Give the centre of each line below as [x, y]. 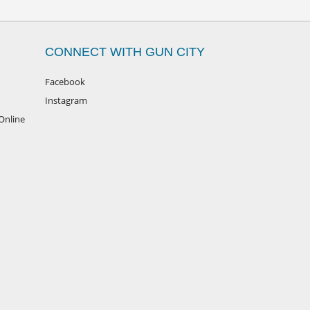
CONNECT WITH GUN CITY [125, 52]
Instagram [66, 100]
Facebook [65, 82]
